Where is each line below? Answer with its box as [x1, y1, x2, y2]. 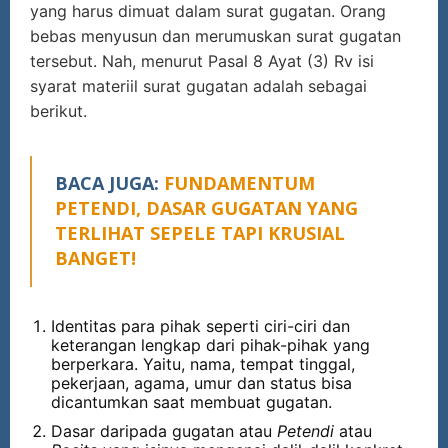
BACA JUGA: [55, 170, 164, 195]
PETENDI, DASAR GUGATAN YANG [55, 195, 358, 220]
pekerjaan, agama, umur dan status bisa [51, 372, 352, 393]
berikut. [30, 100, 87, 121]
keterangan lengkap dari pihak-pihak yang [51, 334, 370, 355]
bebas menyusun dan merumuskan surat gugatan [30, 25, 401, 46]
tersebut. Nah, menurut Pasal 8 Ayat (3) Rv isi [30, 50, 374, 71]
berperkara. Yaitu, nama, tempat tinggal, [51, 353, 355, 374]
